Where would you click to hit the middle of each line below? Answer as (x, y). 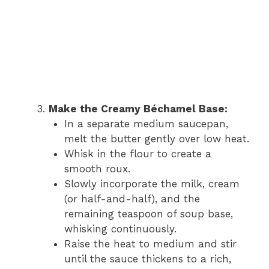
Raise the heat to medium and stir (150, 243)
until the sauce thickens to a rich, (147, 258)
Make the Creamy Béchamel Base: (138, 108)
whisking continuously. (120, 228)
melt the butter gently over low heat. (156, 138)
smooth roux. (97, 168)
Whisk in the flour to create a (138, 153)
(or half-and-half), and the (132, 198)
